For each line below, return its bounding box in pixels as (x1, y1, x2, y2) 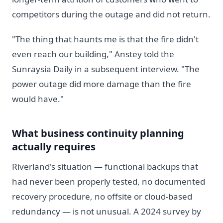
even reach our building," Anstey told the (12, 48, 174, 60)
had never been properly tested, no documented (12, 175, 205, 187)
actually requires (12, 139, 96, 153)
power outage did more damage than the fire (12, 78, 191, 90)
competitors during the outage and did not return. (12, 8, 211, 20)
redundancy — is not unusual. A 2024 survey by (12, 205, 201, 217)
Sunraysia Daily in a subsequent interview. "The (12, 63, 200, 75)
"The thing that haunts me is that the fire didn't (12, 33, 199, 45)
